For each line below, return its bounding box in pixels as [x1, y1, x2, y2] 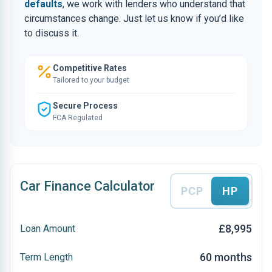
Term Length [20, 251, 73, 263]
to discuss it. [24, 27, 79, 39]
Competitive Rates [53, 63, 127, 73]
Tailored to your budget [53, 76, 129, 84]
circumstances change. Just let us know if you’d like [24, 13, 244, 24]
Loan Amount [20, 222, 75, 234]
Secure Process [53, 101, 118, 110]
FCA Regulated [53, 114, 103, 122]
